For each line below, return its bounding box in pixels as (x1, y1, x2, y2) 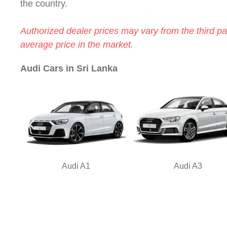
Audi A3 (173, 161, 202, 170)
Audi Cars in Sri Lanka (20, 63, 118, 74)
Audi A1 (62, 161, 91, 170)
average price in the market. (20, 40, 133, 50)
